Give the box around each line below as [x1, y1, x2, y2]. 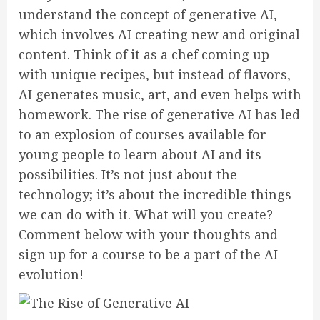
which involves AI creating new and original [19, 26, 300, 43]
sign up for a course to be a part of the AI [19, 246, 278, 263]
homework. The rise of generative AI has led [19, 106, 300, 123]
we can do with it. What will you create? [19, 206, 273, 223]
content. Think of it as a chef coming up [19, 46, 269, 63]
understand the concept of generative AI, [19, 6, 277, 23]
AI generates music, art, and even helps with [19, 86, 301, 103]
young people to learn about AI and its [19, 146, 261, 163]
